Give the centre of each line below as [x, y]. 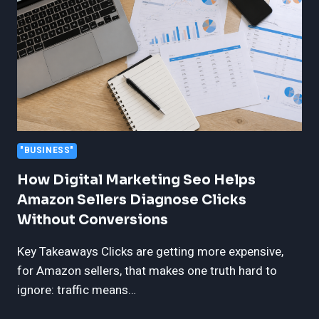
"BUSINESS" [47, 150]
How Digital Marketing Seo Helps [136, 180]
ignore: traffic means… [77, 290]
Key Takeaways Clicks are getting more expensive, [150, 251]
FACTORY [99, 49]
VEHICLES [101, 64]
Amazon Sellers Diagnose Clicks [132, 200]
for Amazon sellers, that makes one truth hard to [147, 271]
